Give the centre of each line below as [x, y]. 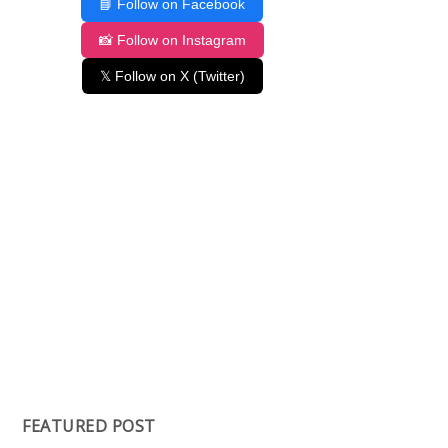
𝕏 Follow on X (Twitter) [172, 75]
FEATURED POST [89, 425]
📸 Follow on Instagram [172, 39]
